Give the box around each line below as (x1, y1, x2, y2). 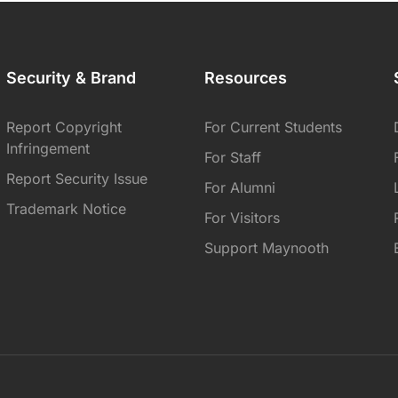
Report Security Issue (5, 170, 147, 188)
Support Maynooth (204, 239, 330, 258)
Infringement (5, 139, 90, 158)
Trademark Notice (5, 200, 126, 219)
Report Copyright (5, 118, 122, 137)
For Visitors (204, 209, 281, 227)
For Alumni (204, 179, 276, 197)
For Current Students (204, 118, 343, 137)
